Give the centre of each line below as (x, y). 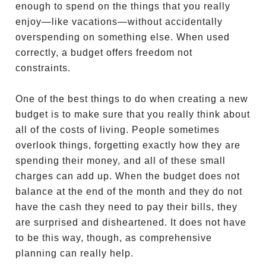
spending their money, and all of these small (121, 161)
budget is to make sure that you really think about (133, 114)
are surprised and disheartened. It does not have (131, 222)
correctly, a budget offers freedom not (104, 53)
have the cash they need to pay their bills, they (127, 207)
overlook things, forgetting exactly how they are (128, 145)
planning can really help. (76, 253)
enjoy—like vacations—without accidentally (119, 22)
